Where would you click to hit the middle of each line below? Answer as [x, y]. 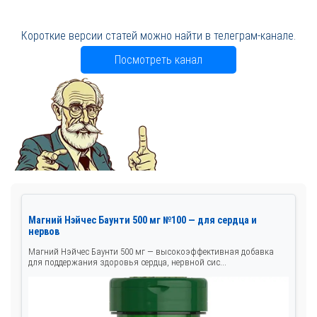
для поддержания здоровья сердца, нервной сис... [127, 262]
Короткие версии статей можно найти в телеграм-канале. [158, 36]
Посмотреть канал [158, 60]
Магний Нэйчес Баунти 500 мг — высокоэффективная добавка [151, 251]
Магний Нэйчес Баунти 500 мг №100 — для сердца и [143, 220]
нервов [44, 231]
